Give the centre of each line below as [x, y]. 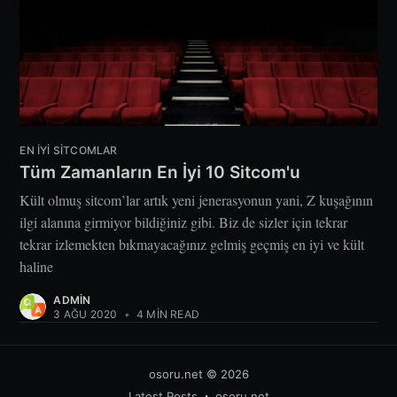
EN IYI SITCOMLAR [69, 151]
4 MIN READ [166, 314]
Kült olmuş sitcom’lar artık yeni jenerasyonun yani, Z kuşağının [197, 200]
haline [37, 266]
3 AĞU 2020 [86, 314]
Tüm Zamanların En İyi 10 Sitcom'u [160, 173]
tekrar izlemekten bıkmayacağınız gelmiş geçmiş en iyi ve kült [192, 244]
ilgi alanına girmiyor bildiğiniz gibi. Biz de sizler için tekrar [184, 222]
